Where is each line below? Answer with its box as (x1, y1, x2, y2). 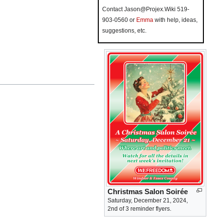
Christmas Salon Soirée (108, 188, 188, 196)
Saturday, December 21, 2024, (108, 197, 188, 204)
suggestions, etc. (102, 27, 146, 34)
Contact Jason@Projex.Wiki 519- (102, 6, 189, 13)
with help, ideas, (153, 17, 198, 23)
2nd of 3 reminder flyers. (108, 205, 171, 213)
